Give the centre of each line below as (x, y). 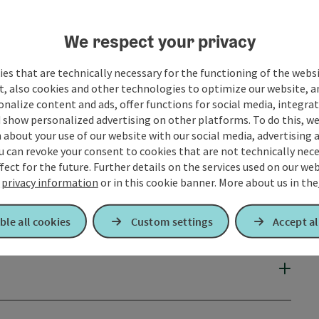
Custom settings (172, 221)
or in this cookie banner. (158, 182)
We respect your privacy (159, 41)
